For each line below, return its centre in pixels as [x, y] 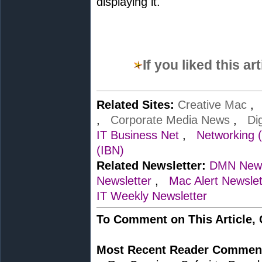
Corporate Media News [170, 120]
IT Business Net [138, 135]
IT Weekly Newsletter [152, 196]
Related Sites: [135, 105]
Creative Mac [212, 105]
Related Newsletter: [151, 166]
